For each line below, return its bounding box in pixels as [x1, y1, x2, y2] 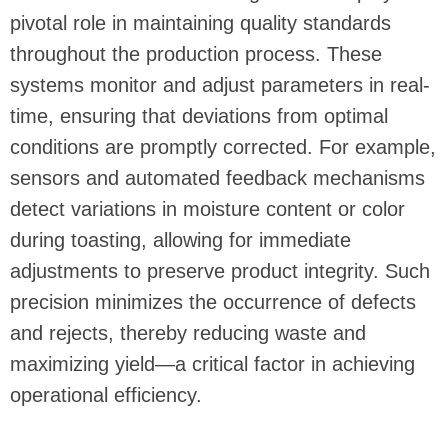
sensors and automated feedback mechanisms [10, 167, 425, 190]
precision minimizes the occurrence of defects [10, 291, 416, 314]
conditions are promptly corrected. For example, [10, 136, 436, 159]
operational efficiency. [10, 384, 202, 407]
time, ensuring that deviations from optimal [10, 105, 388, 128]
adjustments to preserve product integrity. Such [10, 260, 430, 283]
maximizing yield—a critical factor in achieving [10, 353, 415, 376]
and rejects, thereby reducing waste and [10, 322, 366, 345]
